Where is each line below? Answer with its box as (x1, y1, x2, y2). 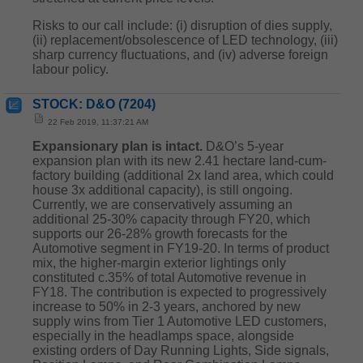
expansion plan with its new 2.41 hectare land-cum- (32, 154, 327, 168)
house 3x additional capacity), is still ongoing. (32, 183, 293, 197)
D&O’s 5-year (203, 139, 284, 153)
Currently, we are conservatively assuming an (32, 198, 293, 211)
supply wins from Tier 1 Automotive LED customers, (32, 314, 327, 328)
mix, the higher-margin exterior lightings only (32, 256, 286, 270)
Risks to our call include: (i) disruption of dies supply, (32, 19, 332, 32)
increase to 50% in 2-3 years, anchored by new (32, 300, 301, 314)
